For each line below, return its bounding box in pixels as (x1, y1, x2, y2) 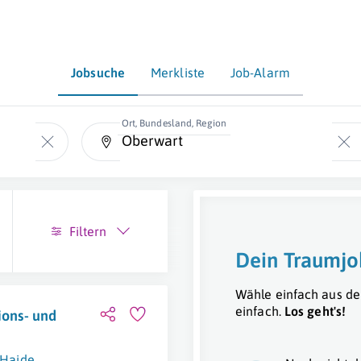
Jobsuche (71, 65, 125, 80)
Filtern (68, 223, 106, 239)
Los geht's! (284, 304, 346, 318)
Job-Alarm (230, 65, 290, 80)
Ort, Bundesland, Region (121, 118, 226, 129)
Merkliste (151, 65, 205, 80)
